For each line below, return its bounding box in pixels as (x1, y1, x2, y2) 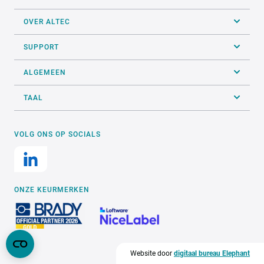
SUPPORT (24, 42, 59, 51)
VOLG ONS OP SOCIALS (14, 130, 101, 138)
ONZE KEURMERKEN (14, 185, 90, 194)
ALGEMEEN (24, 68, 66, 77)
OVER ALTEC (24, 17, 70, 26)
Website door (130, 249, 174, 258)
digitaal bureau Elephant (174, 249, 250, 258)
